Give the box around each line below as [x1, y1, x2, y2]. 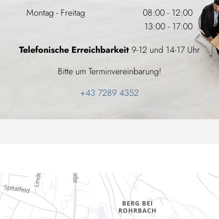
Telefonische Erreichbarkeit [19, 43, 129, 56]
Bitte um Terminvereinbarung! [58, 65, 161, 78]
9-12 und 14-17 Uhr [129, 43, 200, 56]
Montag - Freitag [26, 6, 85, 19]
